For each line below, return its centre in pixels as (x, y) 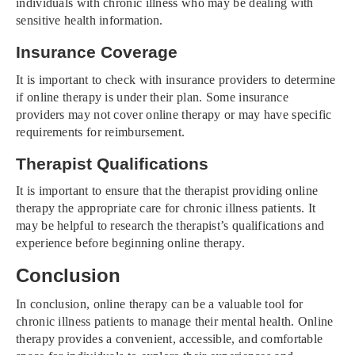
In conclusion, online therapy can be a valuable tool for (160, 304)
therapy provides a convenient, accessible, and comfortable (170, 339)
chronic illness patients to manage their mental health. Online (175, 322)
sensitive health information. (90, 21)
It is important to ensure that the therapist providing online (167, 191)
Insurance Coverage (97, 52)
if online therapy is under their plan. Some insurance (152, 97)
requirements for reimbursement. (101, 132)
